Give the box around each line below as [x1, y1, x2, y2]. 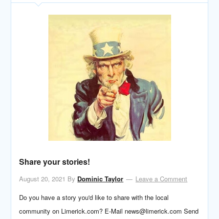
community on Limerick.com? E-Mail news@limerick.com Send [19, 206, 199, 216]
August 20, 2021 [19, 174, 66, 183]
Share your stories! [19, 156, 90, 167]
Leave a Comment [135, 174, 188, 183]
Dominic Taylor [77, 174, 124, 183]
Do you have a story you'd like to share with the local [19, 193, 169, 202]
